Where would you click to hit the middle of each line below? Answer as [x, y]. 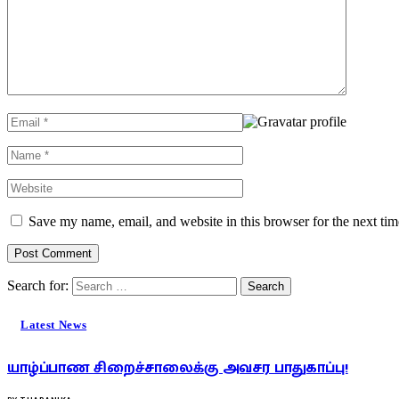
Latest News [54, 325]
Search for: [38, 285]
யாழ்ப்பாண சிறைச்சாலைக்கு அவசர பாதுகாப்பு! [178, 367]
